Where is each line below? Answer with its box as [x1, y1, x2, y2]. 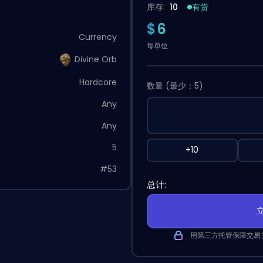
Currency [78, 31, 117, 43]
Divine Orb [74, 53, 117, 65]
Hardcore [79, 76, 117, 88]
